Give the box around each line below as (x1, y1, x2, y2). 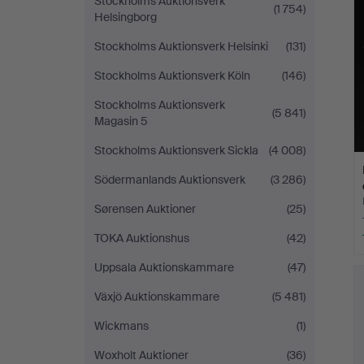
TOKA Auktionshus (94, 231, 189, 245)
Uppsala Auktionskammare (94, 260, 234, 275)
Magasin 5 (94, 114, 148, 128)
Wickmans (94, 318, 149, 333)
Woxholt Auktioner (94, 348, 188, 362)
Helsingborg (94, 10, 157, 24)
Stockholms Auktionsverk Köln (94, 68, 250, 83)
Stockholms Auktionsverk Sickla (94, 143, 258, 158)
